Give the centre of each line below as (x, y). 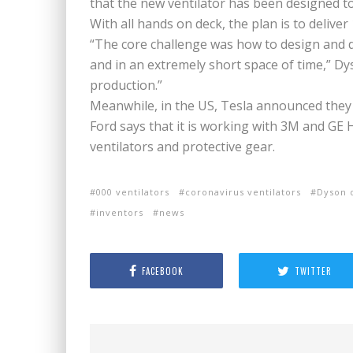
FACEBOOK (162, 271)
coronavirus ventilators (243, 192)
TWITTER (314, 271)
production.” (126, 85)
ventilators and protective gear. (182, 147)
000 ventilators (133, 192)
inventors (120, 213)
